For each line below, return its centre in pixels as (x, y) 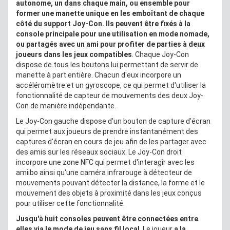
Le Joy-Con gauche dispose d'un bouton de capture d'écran (113, 121)
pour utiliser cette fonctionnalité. (70, 203)
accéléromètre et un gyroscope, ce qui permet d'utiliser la (111, 85)
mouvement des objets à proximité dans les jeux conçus (109, 193)
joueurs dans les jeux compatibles (74, 54)
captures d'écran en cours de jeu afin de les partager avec (111, 141)
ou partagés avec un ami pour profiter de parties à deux (110, 44)
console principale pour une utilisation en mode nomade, (113, 34)
